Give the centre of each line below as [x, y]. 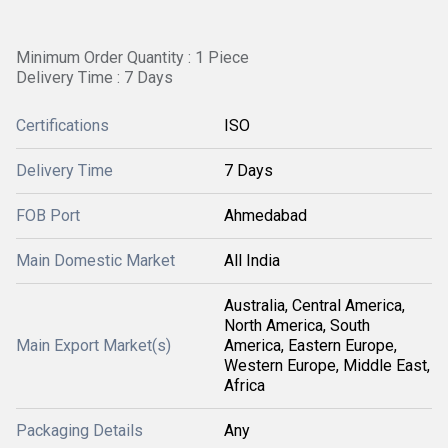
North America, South [297, 325]
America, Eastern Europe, [310, 345]
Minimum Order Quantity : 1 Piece [132, 57]
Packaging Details [79, 430]
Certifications [62, 125]
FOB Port [48, 215]
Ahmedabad [265, 215]
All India [252, 260]
